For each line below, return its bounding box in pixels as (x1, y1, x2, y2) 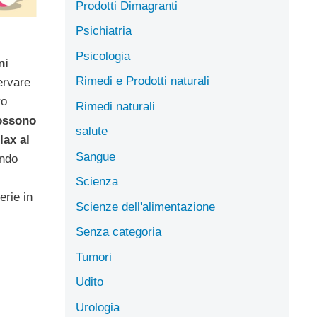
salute (76, 125, 108, 138)
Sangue (76, 149, 115, 163)
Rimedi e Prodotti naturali (76, 74, 209, 88)
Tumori (76, 250, 112, 264)
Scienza (76, 175, 118, 188)
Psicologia (76, 49, 130, 63)
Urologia (76, 300, 120, 314)
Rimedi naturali (76, 99, 155, 113)
